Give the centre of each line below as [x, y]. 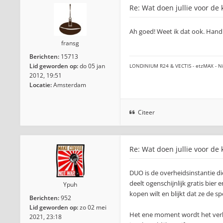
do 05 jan [92, 66]
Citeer [146, 112]
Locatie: [41, 85]
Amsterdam [70, 85]
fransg [70, 43]
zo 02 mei [93, 207]
